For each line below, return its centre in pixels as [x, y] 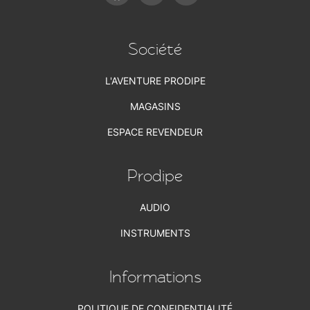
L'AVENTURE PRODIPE [155, 81]
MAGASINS [155, 107]
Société [155, 50]
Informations [155, 277]
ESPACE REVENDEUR [155, 132]
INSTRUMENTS [155, 233]
